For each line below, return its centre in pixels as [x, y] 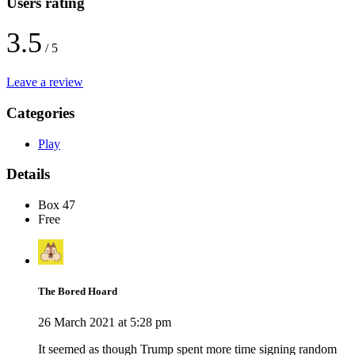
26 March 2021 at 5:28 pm [105, 323]
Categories [40, 113]
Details [28, 174]
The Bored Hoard [78, 292]
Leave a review [45, 82]
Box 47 [57, 205]
